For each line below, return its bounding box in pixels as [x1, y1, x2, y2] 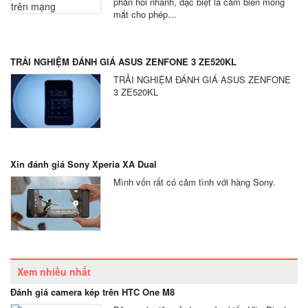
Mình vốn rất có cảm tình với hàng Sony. [113, 175, 276, 188]
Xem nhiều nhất [17, 265, 91, 278]
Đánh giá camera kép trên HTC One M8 [10, 285, 175, 298]
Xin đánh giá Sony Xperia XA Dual [10, 157, 157, 170]
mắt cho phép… [113, 8, 177, 21]
